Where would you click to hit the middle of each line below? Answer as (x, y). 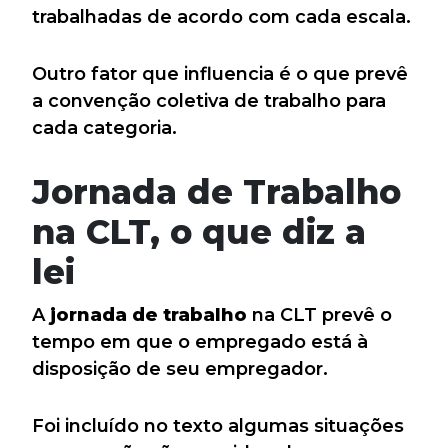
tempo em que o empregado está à (200, 342)
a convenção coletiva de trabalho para (209, 101)
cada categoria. (104, 128)
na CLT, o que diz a (199, 232)
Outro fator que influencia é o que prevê (220, 74)
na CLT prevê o (319, 315)
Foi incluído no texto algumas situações (218, 426)
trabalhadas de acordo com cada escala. (221, 17)
